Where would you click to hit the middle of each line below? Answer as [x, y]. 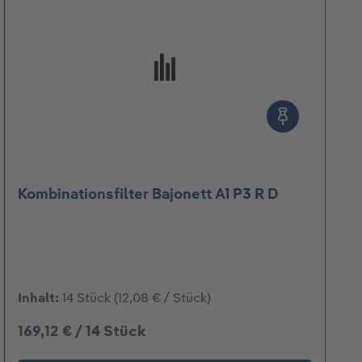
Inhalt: [40, 299]
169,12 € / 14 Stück [82, 333]
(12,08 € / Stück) [162, 299]
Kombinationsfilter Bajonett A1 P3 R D [148, 194]
